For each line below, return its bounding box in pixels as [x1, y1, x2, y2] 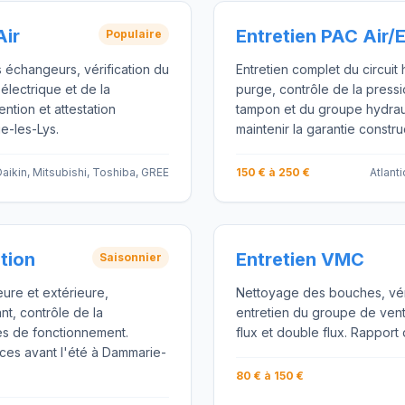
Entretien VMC [236, 249, 364, 270]
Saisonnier [99, 250, 162, 264]
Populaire [106, 27, 162, 41]
